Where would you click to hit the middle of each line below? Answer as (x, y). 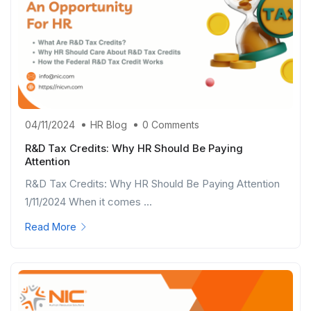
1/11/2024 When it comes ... (89, 201)
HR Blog (109, 124)
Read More (51, 226)
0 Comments (171, 124)
